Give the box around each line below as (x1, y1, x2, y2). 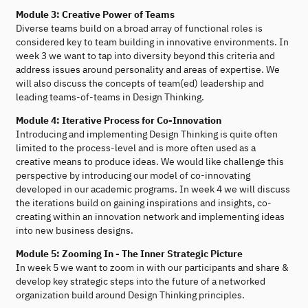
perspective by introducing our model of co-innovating (16, 168, 250, 181)
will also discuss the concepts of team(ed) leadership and (16, 76, 264, 89)
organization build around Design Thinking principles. (16, 288, 245, 301)
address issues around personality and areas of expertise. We (16, 63, 280, 76)
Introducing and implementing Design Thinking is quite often (16, 127, 278, 140)
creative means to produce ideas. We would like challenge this (16, 155, 284, 168)
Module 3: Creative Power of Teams (16, 8, 175, 21)
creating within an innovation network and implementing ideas (16, 210, 285, 223)
